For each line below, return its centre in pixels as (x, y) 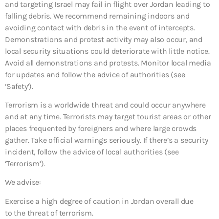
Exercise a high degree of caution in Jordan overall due (99, 201)
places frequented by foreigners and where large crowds (101, 128)
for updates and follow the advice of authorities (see (95, 74)
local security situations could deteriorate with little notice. (107, 51)
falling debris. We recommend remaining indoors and (97, 16)
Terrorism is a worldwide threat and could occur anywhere (105, 105)
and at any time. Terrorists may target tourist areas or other (108, 116)
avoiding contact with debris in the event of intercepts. (100, 27)
